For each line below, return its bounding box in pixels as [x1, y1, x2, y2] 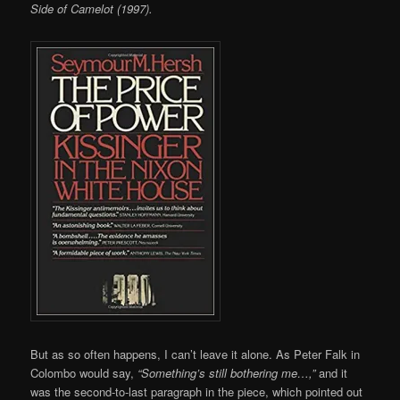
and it [315, 364, 348, 382]
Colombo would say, [30, 364, 138, 382]
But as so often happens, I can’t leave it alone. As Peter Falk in [30, 346, 361, 363]
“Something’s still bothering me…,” [137, 364, 316, 382]
